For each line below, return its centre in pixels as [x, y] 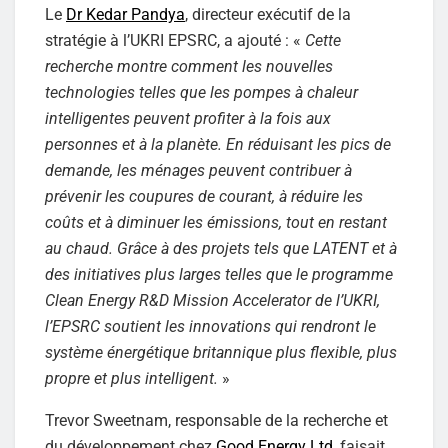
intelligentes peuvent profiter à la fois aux [188, 118]
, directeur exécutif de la [268, 14]
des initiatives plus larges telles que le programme [219, 274]
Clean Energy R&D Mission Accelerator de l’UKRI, [212, 300]
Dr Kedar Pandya [125, 14]
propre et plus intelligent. [131, 378]
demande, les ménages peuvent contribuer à [198, 170]
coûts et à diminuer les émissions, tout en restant [216, 222]
